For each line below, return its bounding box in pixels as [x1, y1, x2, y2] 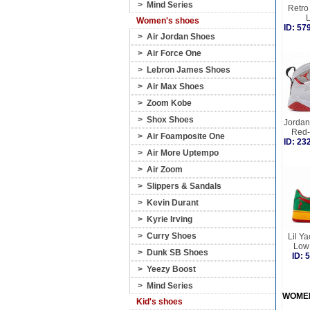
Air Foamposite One [147, 131, 225, 141]
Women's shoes [136, 16, 199, 26]
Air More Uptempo [147, 148, 219, 158]
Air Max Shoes [147, 82, 204, 91]
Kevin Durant [147, 198, 199, 208]
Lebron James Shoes [147, 65, 230, 75]
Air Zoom [147, 165, 183, 174]
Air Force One [147, 48, 201, 58]
